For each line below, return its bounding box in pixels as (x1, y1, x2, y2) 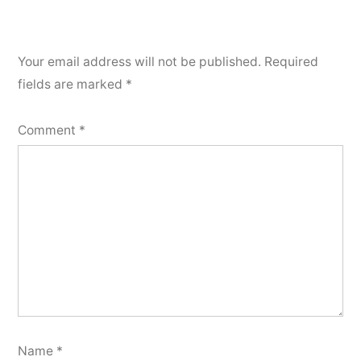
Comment (18, 122, 79, 139)
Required (264, 54, 318, 70)
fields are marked (18, 77, 126, 93)
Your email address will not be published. (18, 54, 261, 70)
